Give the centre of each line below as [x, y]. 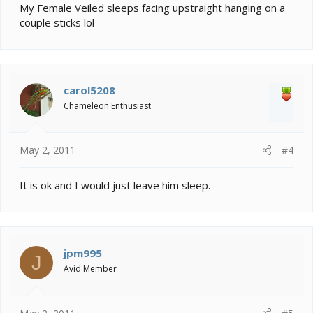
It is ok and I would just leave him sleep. [115, 185]
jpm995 [83, 253]
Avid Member [90, 269]
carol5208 [89, 90]
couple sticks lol [57, 22]
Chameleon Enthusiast [107, 105]
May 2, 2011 [48, 150]
